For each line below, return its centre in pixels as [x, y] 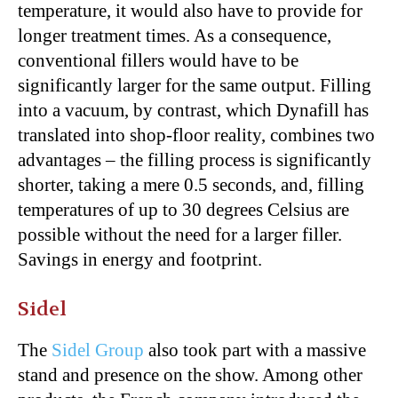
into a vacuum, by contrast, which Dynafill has [193, 110]
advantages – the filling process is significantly [195, 159]
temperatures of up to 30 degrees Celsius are [183, 209]
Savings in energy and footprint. [142, 259]
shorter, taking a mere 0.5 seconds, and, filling [191, 184]
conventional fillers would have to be [158, 60]
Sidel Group [98, 350]
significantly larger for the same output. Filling [195, 85]
